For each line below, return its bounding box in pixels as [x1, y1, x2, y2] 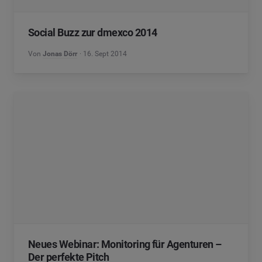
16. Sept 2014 [83, 50, 127, 58]
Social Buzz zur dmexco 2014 [28, 26, 157, 39]
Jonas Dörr [43, 50, 77, 58]
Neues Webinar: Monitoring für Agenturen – [28, 238, 222, 250]
